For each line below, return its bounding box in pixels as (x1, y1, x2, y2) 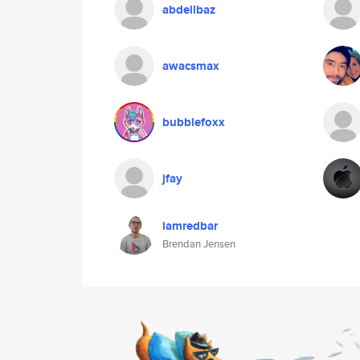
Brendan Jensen (162, 236, 235, 252)
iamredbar (162, 217, 218, 235)
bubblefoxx (162, 113, 225, 131)
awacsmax (162, 57, 219, 75)
